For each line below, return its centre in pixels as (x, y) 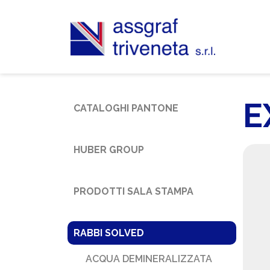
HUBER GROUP (109, 150)
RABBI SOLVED (109, 233)
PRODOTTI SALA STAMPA (133, 191)
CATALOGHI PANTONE (126, 108)
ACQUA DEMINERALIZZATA (149, 259)
